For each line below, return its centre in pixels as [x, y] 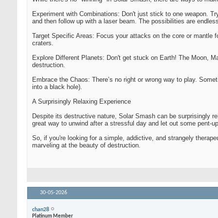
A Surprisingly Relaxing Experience [82, 102]
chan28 [41, 209]
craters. [43, 43]
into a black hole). [57, 87]
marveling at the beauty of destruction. [86, 145]
